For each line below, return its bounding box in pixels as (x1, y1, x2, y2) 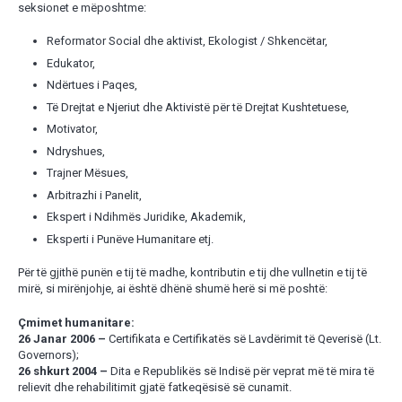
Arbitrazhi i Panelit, (47, 188, 142, 202)
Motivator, (47, 122, 98, 136)
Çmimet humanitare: (17, 315, 135, 329)
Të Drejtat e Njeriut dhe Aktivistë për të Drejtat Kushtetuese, (47, 100, 349, 114)
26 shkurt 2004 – (17, 363, 108, 378)
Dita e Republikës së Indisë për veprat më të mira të (107, 363, 374, 378)
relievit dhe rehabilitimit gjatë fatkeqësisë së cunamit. (17, 380, 292, 394)
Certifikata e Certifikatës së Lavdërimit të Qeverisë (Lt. (105, 331, 381, 345)
